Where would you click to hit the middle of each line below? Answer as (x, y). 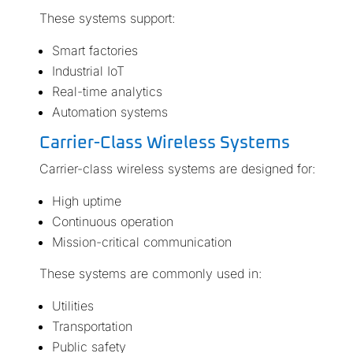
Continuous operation (112, 222)
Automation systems (110, 112)
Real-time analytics (107, 92)
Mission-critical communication (141, 242)
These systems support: (107, 19)
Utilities (72, 306)
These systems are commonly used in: (150, 274)
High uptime (86, 201)
